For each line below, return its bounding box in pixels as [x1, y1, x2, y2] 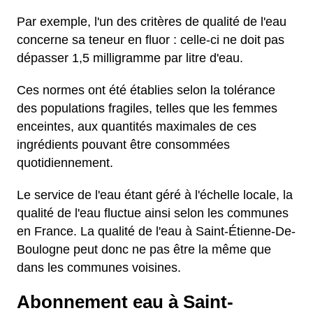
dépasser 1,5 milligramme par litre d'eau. [17, 51, 243, 65]
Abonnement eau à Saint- [17, 292, 233, 312]
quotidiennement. [17, 156, 113, 170]
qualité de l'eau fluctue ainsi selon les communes [17, 206, 289, 220]
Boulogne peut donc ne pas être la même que [17, 242, 271, 256]
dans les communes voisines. [17, 261, 181, 275]
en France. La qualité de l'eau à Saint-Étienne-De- [17, 224, 296, 238]
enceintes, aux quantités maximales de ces [17, 119, 256, 133]
